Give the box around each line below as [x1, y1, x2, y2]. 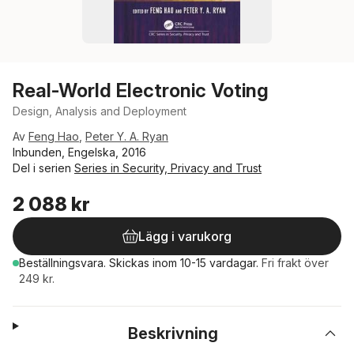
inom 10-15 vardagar [153, 256, 256, 269]
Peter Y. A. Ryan [85, 130, 168, 143]
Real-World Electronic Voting [13, 79, 269, 102]
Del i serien [13, 161, 74, 175]
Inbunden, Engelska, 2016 [13, 145, 146, 159]
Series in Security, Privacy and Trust [74, 161, 262, 175]
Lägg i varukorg [138, 228, 232, 244]
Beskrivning [128, 324, 219, 343]
